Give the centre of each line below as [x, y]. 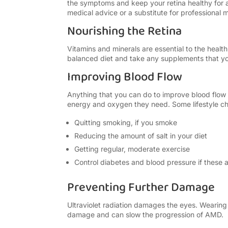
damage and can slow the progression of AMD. [145, 215]
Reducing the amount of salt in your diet [141, 136]
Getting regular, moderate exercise [132, 149]
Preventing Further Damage [141, 188]
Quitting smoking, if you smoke [126, 123]
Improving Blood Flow [125, 77]
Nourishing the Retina [124, 32]
